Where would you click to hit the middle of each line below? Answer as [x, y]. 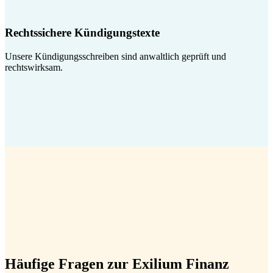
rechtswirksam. [34, 68]
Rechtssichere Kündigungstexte [82, 33]
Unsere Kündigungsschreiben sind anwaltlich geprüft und [115, 57]
